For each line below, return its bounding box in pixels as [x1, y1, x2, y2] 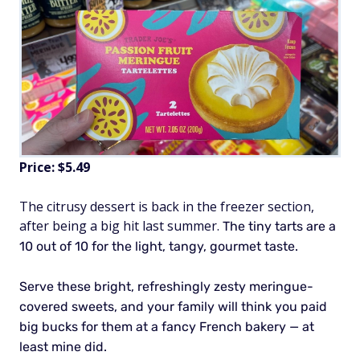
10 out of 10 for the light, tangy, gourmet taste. [19, 239, 301, 255]
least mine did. [19, 339, 107, 355]
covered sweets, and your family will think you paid [19, 299, 327, 315]
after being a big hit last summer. [19, 217, 223, 235]
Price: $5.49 [19, 158, 90, 177]
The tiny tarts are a [223, 219, 336, 235]
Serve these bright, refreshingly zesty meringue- [19, 279, 313, 295]
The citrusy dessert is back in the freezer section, [19, 198, 314, 216]
